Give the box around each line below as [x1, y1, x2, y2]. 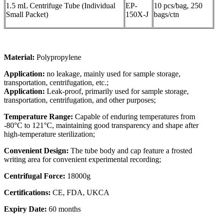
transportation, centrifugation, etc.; [4, 78, 109, 87]
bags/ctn [154, 10, 179, 19]
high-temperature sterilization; [4, 130, 95, 139]
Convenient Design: [4, 146, 71, 155]
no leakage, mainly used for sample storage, [47, 70, 181, 78]
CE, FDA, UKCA [51, 188, 109, 197]
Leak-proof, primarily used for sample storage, [45, 87, 189, 96]
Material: [4, 53, 36, 62]
